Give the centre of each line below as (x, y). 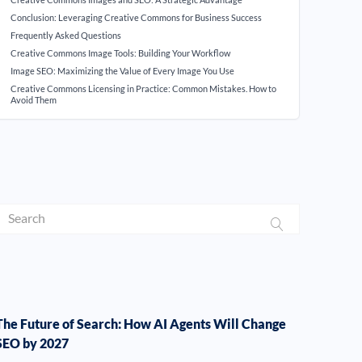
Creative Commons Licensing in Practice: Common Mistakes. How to (144, 88)
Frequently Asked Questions (66, 35)
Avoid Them (34, 100)
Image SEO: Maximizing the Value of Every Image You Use (123, 71)
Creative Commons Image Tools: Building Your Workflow (121, 53)
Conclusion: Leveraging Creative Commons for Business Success (137, 17)
